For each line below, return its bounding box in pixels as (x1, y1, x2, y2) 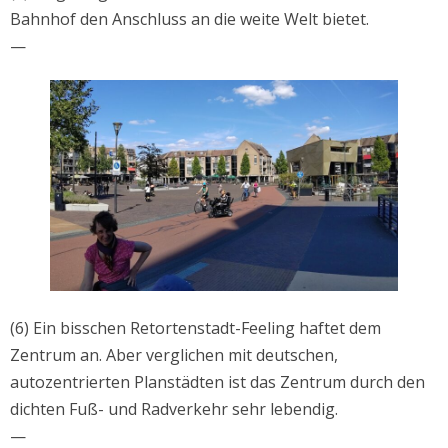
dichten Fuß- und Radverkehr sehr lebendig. (10, 397, 338, 420)
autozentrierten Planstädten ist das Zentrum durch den (10, 370, 425, 393)
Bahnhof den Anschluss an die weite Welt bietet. (10, 7, 369, 30)
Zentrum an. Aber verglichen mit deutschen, (10, 343, 338, 366)
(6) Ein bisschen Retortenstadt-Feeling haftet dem (10, 316, 381, 339)
